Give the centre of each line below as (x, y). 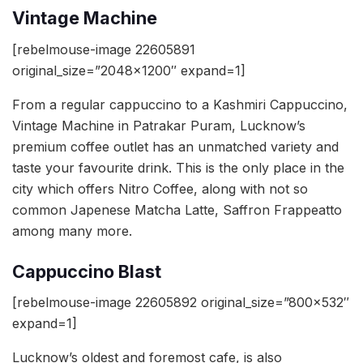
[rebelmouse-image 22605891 (104, 49)
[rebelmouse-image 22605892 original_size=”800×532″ (181, 303)
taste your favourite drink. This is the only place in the (178, 167)
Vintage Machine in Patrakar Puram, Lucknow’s (159, 125)
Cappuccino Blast (87, 271)
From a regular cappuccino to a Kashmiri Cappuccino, (180, 104)
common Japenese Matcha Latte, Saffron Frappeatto (177, 209)
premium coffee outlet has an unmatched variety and (175, 146)
